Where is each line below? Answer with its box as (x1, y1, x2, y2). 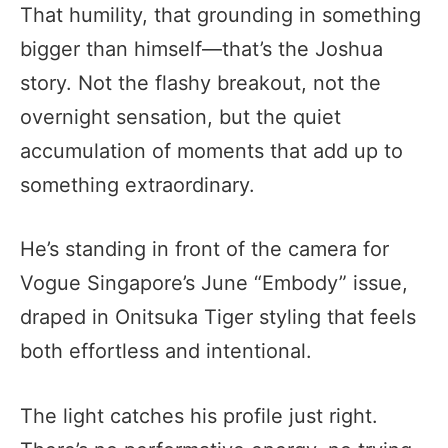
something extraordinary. (20, 172, 255, 197)
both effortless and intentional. (20, 339, 312, 364)
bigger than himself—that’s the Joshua (20, 36, 383, 61)
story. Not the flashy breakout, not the (20, 70, 381, 95)
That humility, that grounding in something (20, 2, 421, 27)
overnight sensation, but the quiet (20, 104, 341, 129)
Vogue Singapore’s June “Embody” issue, (20, 271, 408, 296)
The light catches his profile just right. (20, 404, 378, 429)
